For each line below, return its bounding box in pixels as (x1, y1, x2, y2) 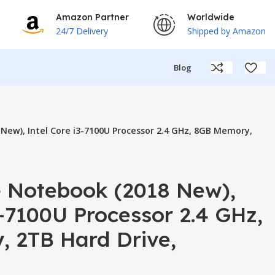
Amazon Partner (56, 11, 129, 23)
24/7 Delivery (56, 25, 108, 37)
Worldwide (187, 11, 234, 23)
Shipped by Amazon (187, 25, 266, 37)
